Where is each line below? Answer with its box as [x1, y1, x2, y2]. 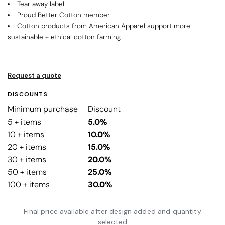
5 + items [8, 116, 41, 127]
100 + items [8, 179, 50, 190]
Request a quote [8, 71, 61, 80]
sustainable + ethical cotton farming [8, 32, 121, 41]
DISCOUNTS [8, 90, 48, 98]
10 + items [8, 129, 44, 140]
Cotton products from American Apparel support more [17, 21, 190, 30]
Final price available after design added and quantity [24, 206, 201, 216]
